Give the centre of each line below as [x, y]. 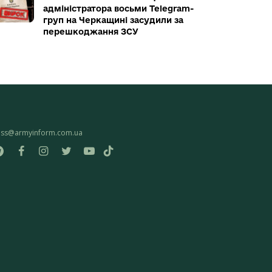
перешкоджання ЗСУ [91, 32]
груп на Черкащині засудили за [113, 20]
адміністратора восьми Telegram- [118, 9]
